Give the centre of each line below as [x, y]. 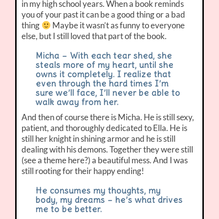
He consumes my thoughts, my [98, 191]
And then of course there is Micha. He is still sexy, [108, 117]
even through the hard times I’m [102, 84]
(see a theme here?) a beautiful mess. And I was [105, 160]
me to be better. [69, 209]
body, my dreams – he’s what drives [109, 200]
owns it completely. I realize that [103, 75]
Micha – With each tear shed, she [104, 56]
